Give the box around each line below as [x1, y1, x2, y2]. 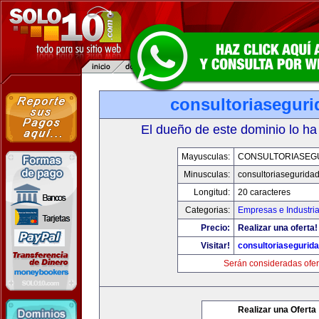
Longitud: [194, 187, 230, 197]
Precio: [201, 223, 230, 233]
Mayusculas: [182, 152, 230, 162]
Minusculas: [184, 169, 230, 179]
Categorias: [185, 205, 230, 215]
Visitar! [201, 241, 230, 251]
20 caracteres [238, 187, 291, 197]
